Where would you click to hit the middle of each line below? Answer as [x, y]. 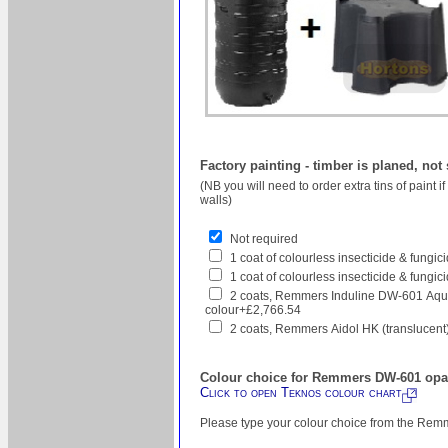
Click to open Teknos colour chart [301, 393]
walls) [216, 200]
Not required [264, 239]
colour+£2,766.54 [253, 310]
